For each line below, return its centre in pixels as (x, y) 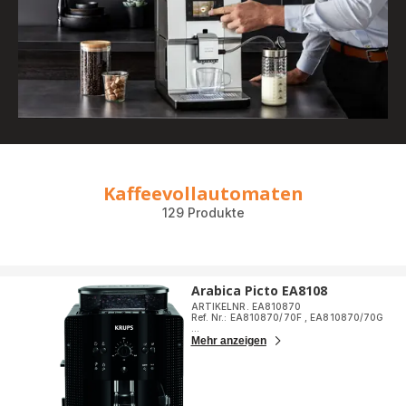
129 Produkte (203, 213)
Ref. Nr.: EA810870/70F (247, 318)
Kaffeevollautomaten (203, 194)
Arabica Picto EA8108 (259, 291)
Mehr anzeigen (228, 341)
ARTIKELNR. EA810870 (246, 307)
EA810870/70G (347, 318)
